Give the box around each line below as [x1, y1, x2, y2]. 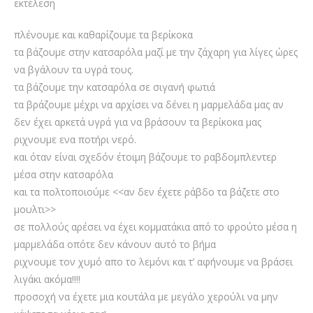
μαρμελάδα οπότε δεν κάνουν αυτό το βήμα [14, 238, 216, 251]
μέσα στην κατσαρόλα [14, 168, 113, 181]
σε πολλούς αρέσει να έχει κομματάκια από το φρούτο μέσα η [14, 220, 297, 233]
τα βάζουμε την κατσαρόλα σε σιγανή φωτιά [14, 80, 215, 94]
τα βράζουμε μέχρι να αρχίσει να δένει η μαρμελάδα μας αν [14, 98, 284, 111]
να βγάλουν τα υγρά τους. [14, 63, 133, 76]
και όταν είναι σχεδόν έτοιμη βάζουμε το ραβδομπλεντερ [14, 150, 277, 163]
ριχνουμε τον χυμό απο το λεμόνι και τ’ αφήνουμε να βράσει [14, 255, 293, 268]
